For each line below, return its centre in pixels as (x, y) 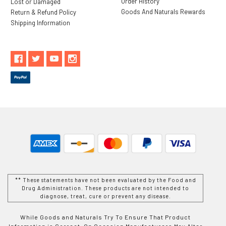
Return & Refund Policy (43, 12)
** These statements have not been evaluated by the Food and (105, 180)
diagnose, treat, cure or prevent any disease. (105, 196)
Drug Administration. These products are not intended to (105, 188)
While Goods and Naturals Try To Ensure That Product (105, 217)
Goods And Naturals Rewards (163, 11)
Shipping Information (40, 22)
